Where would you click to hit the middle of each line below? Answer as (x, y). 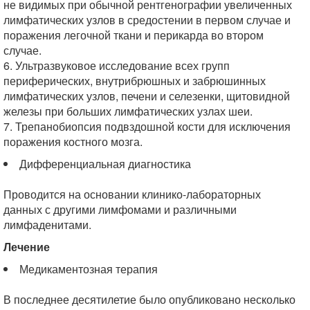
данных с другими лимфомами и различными (120, 209)
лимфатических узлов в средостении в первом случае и (147, 20)
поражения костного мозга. (73, 142)
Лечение (27, 247)
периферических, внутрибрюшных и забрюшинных (135, 81)
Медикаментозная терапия (89, 269)
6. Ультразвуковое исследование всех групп (117, 65)
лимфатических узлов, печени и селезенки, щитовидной (147, 96)
